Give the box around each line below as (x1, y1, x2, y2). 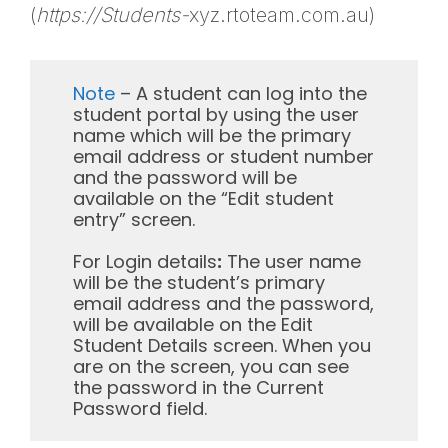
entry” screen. (72, 206, 195, 232)
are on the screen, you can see (72, 353, 349, 379)
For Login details (72, 248, 217, 274)
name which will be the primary (72, 122, 351, 148)
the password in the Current (72, 374, 324, 400)
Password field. (72, 395, 207, 421)
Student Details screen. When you (72, 332, 371, 358)
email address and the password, (72, 290, 374, 316)
